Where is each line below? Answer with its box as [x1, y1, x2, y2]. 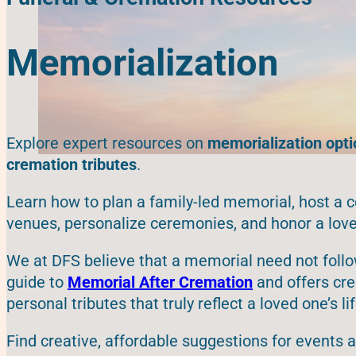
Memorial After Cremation [68, 272, 253, 292]
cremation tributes [6, 154, 137, 174]
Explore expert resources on [6, 133, 207, 153]
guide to [6, 272, 68, 292]
